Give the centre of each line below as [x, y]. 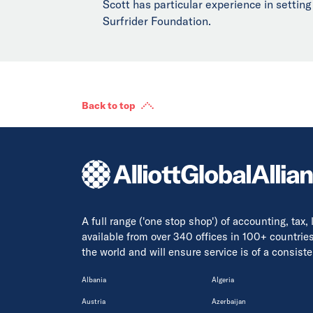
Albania [94, 279]
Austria [94, 301]
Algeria [223, 279]
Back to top [109, 105]
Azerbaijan [229, 301]
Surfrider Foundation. [157, 21]
